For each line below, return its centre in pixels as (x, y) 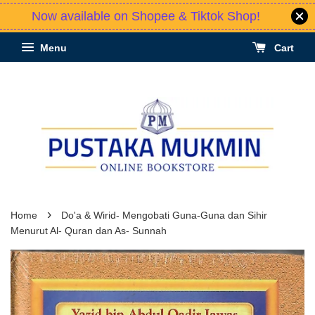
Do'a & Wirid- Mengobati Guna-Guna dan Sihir (164, 216)
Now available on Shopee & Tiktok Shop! (146, 16)
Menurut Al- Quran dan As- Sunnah (89, 231)
